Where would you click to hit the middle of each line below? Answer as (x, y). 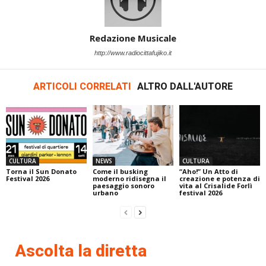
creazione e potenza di (219, 179)
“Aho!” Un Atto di (208, 172)
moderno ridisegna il (129, 179)
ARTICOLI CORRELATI (82, 87)
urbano (105, 193)
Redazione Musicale (133, 38)
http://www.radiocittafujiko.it (133, 53)
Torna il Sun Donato (41, 172)
